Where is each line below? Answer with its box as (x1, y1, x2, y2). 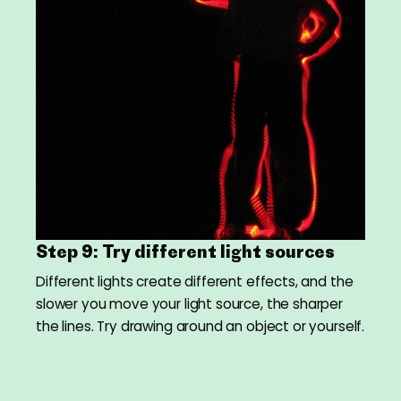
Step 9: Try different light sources (36, 241, 335, 263)
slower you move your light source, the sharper (36, 294, 344, 314)
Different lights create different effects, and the (36, 272, 354, 292)
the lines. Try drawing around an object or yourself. (36, 317, 365, 337)
